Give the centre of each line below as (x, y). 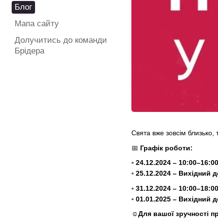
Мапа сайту (37, 24)
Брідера (29, 51)
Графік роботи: (166, 148)
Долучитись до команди (61, 40)
